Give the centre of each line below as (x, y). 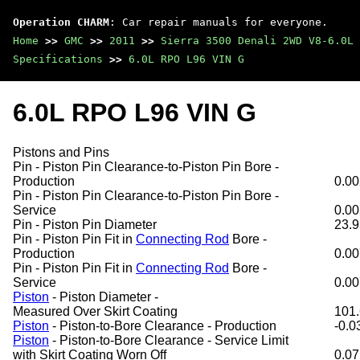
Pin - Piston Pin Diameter (85, 224)
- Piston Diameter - (104, 297)
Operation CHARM (61, 22)
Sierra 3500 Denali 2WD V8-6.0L (257, 41)
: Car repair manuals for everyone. (219, 22)
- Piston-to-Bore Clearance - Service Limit (169, 340)
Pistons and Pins (61, 152)
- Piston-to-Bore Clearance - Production (163, 325)
